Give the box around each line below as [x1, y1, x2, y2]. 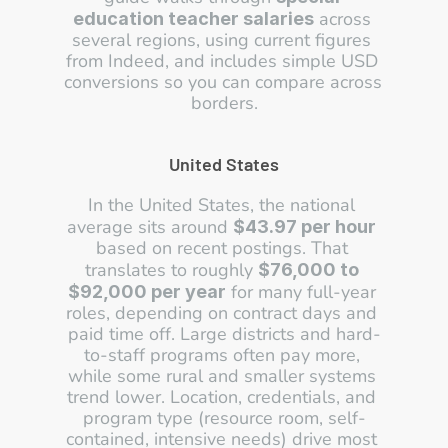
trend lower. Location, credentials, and [67, 385, 376, 409]
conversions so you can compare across [64, 70, 382, 94]
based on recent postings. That [95, 236, 348, 260]
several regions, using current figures [72, 28, 371, 52]
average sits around [67, 215, 233, 239]
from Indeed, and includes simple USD [65, 49, 378, 73]
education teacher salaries [72, 8, 314, 29]
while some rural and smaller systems [67, 364, 376, 388]
